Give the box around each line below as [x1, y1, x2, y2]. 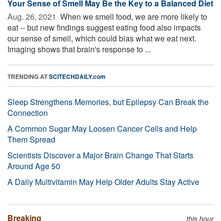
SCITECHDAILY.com [49, 72, 106, 81]
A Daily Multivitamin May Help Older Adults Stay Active [7, 176, 199, 187]
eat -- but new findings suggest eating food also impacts [7, 21, 201, 33]
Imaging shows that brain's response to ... [7, 43, 151, 55]
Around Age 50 [7, 160, 60, 172]
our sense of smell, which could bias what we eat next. [7, 32, 196, 44]
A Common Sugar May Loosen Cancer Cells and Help [7, 122, 197, 134]
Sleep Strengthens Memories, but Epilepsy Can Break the [7, 96, 209, 108]
